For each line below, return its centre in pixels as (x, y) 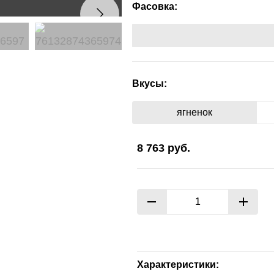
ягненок (195, 112)
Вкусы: (150, 83)
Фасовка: (155, 6)
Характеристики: (178, 265)
